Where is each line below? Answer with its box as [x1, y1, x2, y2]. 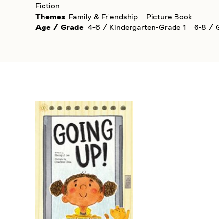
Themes [35, 12, 65, 22]
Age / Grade [35, 22, 84, 32]
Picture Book [146, 12, 192, 22]
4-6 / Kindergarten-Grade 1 [88, 22, 186, 32]
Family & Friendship [69, 12, 138, 22]
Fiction [35, 1, 60, 11]
